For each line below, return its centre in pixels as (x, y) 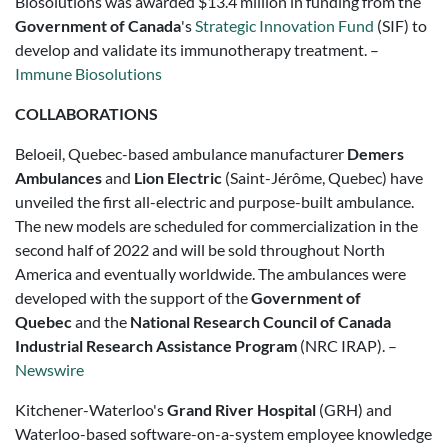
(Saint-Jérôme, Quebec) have (322, 177)
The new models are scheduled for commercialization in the (216, 225)
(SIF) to (400, 25)
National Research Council (223, 321)
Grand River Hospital (241, 409)
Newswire (49, 369)
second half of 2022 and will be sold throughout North (200, 249)
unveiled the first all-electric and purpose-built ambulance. (214, 201)
